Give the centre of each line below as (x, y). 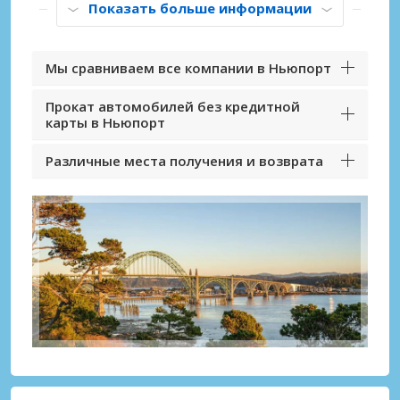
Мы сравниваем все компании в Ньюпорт (188, 68)
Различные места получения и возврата (184, 161)
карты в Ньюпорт (105, 123)
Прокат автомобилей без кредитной (173, 107)
